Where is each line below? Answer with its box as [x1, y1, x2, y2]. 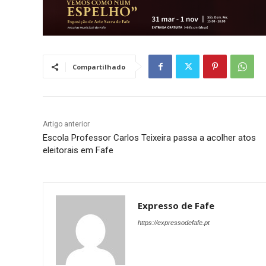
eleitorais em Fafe [43, 145, 113, 156]
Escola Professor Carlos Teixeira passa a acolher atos [43, 132, 256, 144]
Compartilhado [72, 62, 125, 72]
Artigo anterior [43, 120, 90, 129]
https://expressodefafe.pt [138, 219, 210, 227]
